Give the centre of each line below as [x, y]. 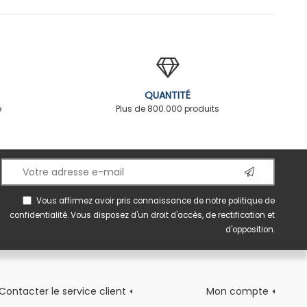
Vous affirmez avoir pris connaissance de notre [132, 200]
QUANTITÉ [168, 96]
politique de [251, 200]
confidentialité [38, 215]
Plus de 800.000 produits [168, 109]
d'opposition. [250, 229]
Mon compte [237, 291]
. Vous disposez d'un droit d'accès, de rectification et [171, 215]
